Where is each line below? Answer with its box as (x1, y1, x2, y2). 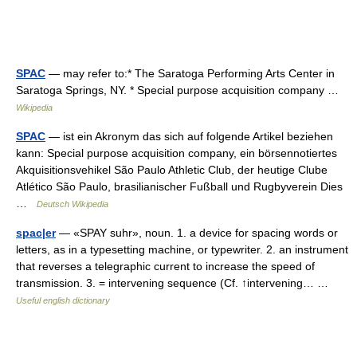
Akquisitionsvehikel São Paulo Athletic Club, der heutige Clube (16, 163, 328, 176)
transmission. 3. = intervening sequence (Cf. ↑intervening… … (16, 277, 335, 289)
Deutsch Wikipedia (37, 199, 108, 209)
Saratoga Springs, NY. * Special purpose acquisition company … (16, 84, 345, 96)
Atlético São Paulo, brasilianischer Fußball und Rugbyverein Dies (16, 180, 343, 193)
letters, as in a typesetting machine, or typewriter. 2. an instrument (16, 243, 348, 256)
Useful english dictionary (16, 296, 110, 305)
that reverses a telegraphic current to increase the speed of (16, 260, 315, 273)
